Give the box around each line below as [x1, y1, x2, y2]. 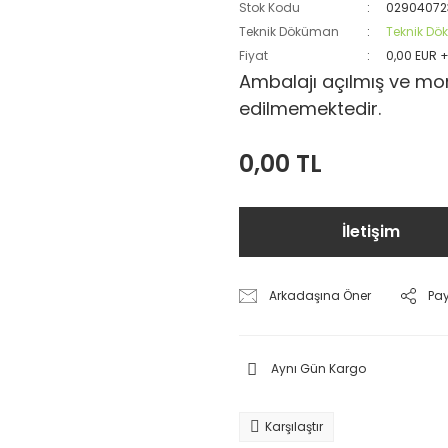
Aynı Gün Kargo [271, 360, 366, 377]
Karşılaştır [265, 418, 323, 435]
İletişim [341, 220, 400, 243]
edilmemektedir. [239, 96, 381, 121]
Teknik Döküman [239, 23, 339, 40]
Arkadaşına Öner [269, 287, 372, 304]
